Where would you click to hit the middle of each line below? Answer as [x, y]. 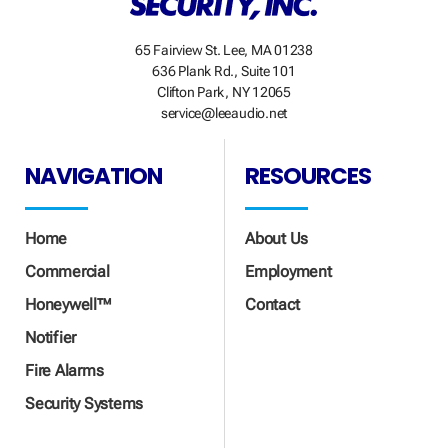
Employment [288, 271]
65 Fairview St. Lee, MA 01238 [224, 51]
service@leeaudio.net [224, 114]
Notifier [51, 337]
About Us [277, 238]
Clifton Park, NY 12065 [224, 93]
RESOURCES [308, 175]
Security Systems [84, 403]
